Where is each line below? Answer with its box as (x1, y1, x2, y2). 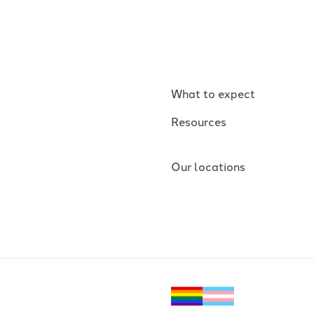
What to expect (171, 85, 255, 101)
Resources (171, 113, 226, 129)
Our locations (171, 158, 245, 174)
